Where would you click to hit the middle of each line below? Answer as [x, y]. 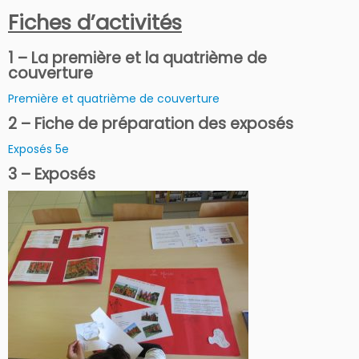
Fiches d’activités [95, 23]
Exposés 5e [38, 149]
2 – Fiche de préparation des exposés [151, 124]
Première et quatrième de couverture [114, 99]
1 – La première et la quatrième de [137, 58]
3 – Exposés [52, 175]
